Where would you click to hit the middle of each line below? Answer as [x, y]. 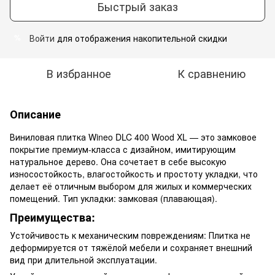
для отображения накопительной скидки [141, 38]
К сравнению [211, 73]
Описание [35, 114]
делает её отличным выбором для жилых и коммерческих [131, 186]
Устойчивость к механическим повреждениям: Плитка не [130, 235]
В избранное [79, 73]
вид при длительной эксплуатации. [83, 260]
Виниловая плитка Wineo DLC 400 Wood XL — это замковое [133, 137]
